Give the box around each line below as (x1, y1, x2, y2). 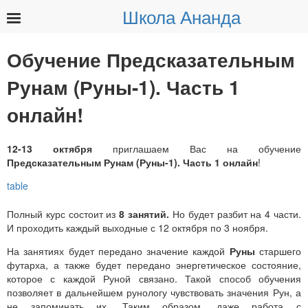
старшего (254, 243, 302, 258)
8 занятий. (119, 206, 170, 221)
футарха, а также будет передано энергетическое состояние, (7, 257, 301, 272)
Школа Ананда (122, 3, 241, 29)
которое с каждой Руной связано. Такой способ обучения (7, 271, 301, 285)
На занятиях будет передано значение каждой (7, 243, 230, 258)
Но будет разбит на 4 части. (169, 206, 302, 221)
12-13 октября (7, 141, 113, 155)
